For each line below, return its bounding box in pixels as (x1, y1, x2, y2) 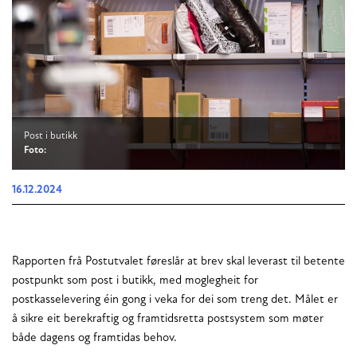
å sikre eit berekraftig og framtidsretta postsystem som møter (12, 313, 324, 326)
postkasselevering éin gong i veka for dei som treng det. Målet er (12, 294, 338, 307)
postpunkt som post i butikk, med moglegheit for (12, 275, 258, 288)
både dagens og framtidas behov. (12, 332, 177, 345)
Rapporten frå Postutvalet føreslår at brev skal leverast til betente (12, 256, 345, 269)
